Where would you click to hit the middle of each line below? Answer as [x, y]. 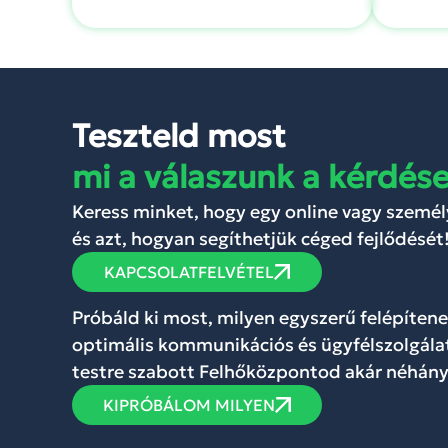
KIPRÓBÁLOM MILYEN [189, 405]
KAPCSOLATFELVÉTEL [189, 272]
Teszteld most [179, 136]
